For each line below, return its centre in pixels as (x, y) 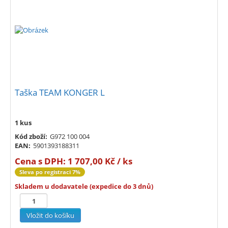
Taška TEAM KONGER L (60, 93)
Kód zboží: (31, 137)
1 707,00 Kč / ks (100, 161)
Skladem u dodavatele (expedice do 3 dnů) (84, 187)
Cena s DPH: (41, 161)
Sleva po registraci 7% (50, 172)
